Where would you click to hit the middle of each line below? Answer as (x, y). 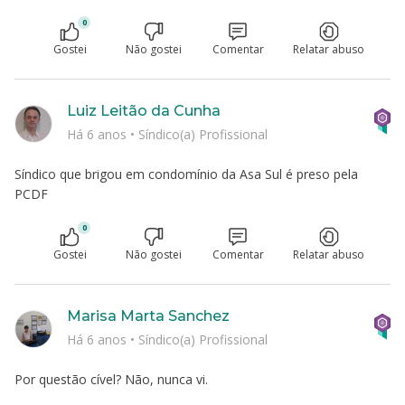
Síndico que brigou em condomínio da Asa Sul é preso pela (186, 174)
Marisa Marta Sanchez (148, 316)
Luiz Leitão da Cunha (144, 111)
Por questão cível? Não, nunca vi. (111, 379)
